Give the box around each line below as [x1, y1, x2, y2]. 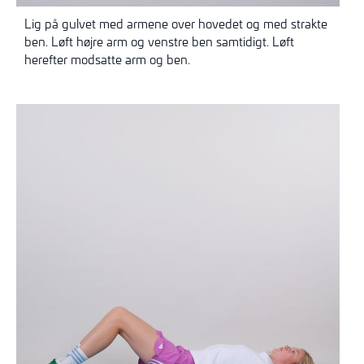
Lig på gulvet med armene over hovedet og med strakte [24, 15, 327, 32]
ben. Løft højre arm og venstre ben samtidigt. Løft [24, 33, 294, 50]
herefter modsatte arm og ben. [24, 51, 190, 68]
